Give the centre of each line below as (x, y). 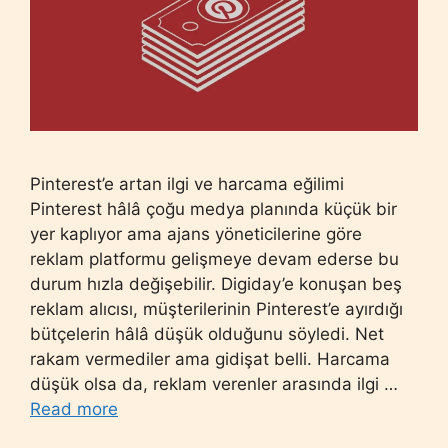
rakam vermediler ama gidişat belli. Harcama (210, 358)
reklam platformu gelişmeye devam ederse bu (214, 258)
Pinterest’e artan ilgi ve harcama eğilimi (187, 183)
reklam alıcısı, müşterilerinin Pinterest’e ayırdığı (216, 308)
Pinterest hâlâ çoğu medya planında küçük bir (213, 208)
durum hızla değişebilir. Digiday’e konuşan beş (216, 283)
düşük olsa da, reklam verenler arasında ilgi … (214, 383)
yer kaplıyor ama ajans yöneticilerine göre (196, 233)
